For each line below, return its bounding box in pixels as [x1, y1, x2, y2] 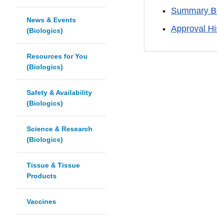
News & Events [27, 16, 76, 24]
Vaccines [27, 198, 56, 206]
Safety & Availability [27, 89, 92, 97]
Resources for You [27, 52, 88, 61]
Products [27, 172, 57, 180]
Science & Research [27, 125, 93, 133]
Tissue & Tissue [27, 161, 80, 170]
